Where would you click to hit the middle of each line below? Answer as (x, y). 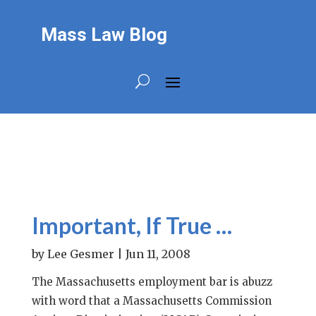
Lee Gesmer (80, 254)
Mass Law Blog (104, 35)
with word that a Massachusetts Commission (151, 301)
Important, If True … (132, 225)
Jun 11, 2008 (158, 254)
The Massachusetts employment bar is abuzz (152, 282)
